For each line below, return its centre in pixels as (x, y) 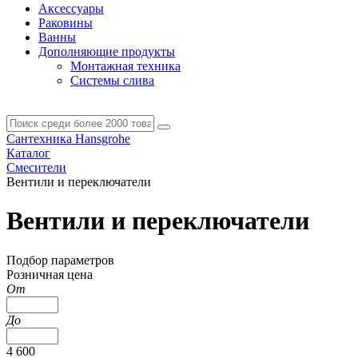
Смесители (36, 167)
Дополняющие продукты (107, 51)
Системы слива (112, 80)
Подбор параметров (60, 260)
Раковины (66, 22)
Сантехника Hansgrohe (68, 138)
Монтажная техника (125, 66)
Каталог (28, 153)
